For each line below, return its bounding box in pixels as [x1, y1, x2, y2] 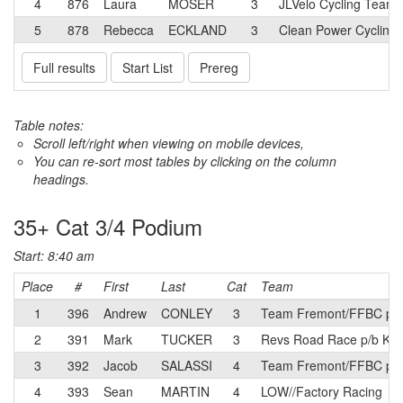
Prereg [200, 58, 238, 76]
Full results [33, 58, 95, 76]
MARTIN [161, 382, 210, 400]
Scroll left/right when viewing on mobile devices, [33, 134, 304, 152]
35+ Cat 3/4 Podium [13, 210, 202, 242]
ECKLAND [168, 21, 227, 39]
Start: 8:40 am [13, 246, 94, 264]
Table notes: [13, 116, 84, 134]
